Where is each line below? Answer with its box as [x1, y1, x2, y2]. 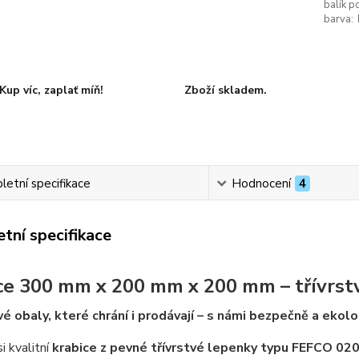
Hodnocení [232, 175, 292, 192]
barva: [323, 12, 353, 26]
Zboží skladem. [184, 83, 267, 98]
